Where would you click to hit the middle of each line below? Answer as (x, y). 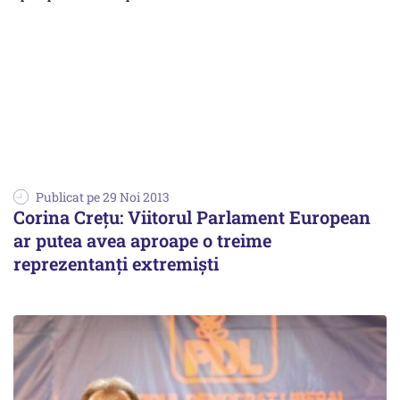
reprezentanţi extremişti (116, 263)
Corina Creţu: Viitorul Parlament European (192, 217)
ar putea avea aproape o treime (142, 240)
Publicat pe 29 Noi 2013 (103, 196)
